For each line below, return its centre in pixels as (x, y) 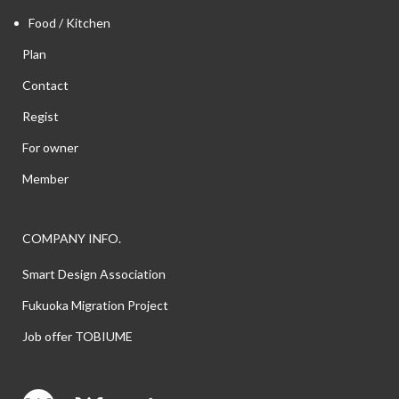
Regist (41, 116)
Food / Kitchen (69, 22)
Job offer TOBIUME (77, 336)
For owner (50, 147)
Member (45, 178)
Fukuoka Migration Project (95, 305)
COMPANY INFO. (72, 238)
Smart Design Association (94, 273)
